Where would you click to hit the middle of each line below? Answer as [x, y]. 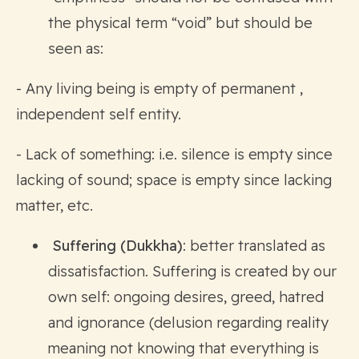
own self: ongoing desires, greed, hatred [186, 296]
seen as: [76, 48]
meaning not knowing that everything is [184, 348]
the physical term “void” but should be [180, 22]
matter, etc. [54, 205]
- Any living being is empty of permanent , [159, 88]
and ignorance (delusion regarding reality [188, 322]
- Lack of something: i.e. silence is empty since [174, 154]
